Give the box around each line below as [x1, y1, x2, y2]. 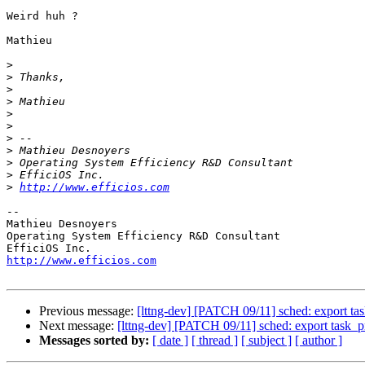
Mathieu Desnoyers [7, 218, 117, 231]
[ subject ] [241, 333, 292, 348]
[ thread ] [191, 333, 238, 348]
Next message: [39, 319, 117, 333]
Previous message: [39, 304, 137, 319]
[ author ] [295, 333, 342, 348]
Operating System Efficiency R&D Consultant [7, 230, 280, 243]
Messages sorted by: [39, 333, 149, 348]
